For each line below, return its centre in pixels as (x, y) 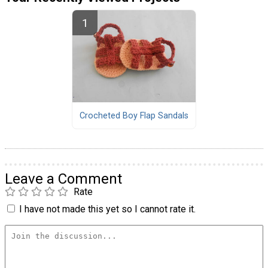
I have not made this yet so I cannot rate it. (107, 209)
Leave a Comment (63, 179)
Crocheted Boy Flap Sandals (134, 115)
